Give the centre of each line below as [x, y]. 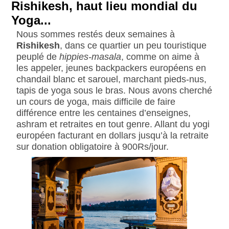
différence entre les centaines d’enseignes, [103, 113]
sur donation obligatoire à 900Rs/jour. [92, 147]
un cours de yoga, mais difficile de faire [96, 102]
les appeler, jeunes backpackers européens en [111, 68]
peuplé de [38, 57]
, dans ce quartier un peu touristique [133, 45]
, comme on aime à [160, 57]
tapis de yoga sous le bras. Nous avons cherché [114, 90]
